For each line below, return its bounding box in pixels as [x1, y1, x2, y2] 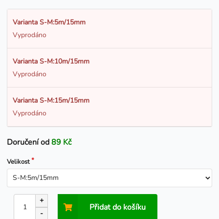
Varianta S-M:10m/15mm [12, 57, 89, 66]
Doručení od [7, 136, 51, 148]
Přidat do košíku [89, 201, 146, 213]
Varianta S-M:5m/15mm [12, 18, 86, 27]
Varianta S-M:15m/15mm [12, 96, 89, 106]
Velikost [7, 157, 30, 166]
